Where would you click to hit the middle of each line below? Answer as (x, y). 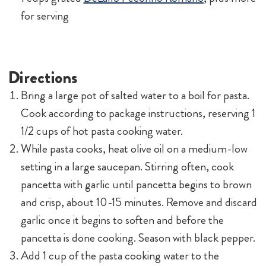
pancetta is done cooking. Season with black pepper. (138, 238)
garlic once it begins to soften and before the (122, 220)
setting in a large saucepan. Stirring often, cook (127, 167)
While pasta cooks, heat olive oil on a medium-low (134, 149)
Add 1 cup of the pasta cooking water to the (120, 256)
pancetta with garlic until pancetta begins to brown (136, 185)
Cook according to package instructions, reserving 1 (138, 113)
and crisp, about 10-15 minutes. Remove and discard (139, 202)
